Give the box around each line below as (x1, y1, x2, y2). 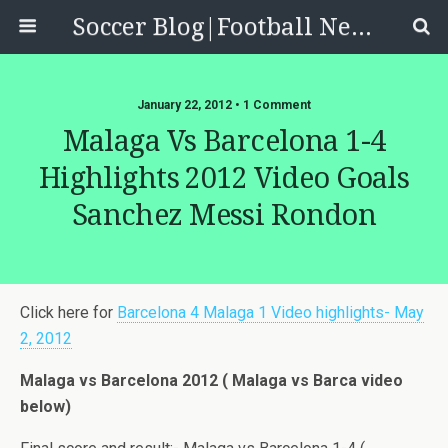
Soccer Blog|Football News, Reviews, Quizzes (350, 13, 372, 41)
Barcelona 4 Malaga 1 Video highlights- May (117, 303, 424, 322)
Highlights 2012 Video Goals (38, 161, 410, 195)
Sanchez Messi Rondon (71, 198, 377, 232)
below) (20, 397, 71, 416)
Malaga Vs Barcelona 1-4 (62, 124, 386, 158)
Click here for (20, 303, 117, 322)
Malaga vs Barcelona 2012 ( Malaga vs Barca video (20, 371, 403, 390)
